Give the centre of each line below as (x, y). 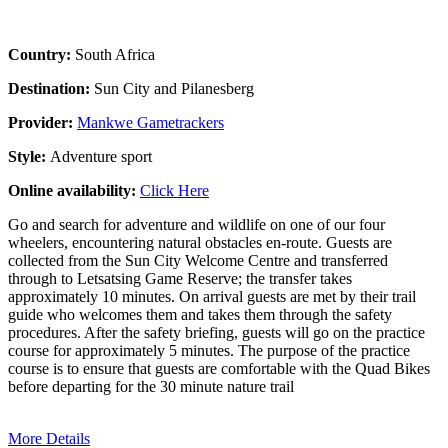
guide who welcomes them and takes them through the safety (200, 314)
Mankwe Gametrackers (150, 122)
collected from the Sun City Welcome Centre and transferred (198, 260)
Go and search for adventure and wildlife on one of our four (196, 224)
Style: (29, 156)
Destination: (51, 88)
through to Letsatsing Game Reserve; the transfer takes (180, 278)
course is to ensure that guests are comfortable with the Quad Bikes (219, 368)
